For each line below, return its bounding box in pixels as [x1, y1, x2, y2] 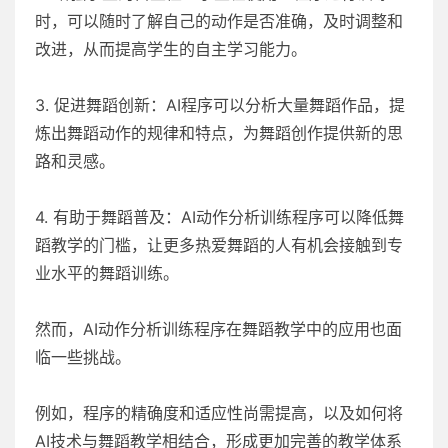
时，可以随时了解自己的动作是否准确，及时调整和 [35, 10, 403, 31]
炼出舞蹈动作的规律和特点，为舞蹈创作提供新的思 [35, 122, 403, 143]
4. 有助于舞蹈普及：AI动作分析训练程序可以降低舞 [35, 206, 404, 227]
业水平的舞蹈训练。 [35, 262, 179, 283]
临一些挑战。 [35, 346, 131, 367]
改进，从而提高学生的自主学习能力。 [35, 38, 307, 59]
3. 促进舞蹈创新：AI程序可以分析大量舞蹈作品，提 [35, 94, 405, 115]
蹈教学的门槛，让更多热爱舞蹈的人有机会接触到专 [35, 234, 403, 255]
